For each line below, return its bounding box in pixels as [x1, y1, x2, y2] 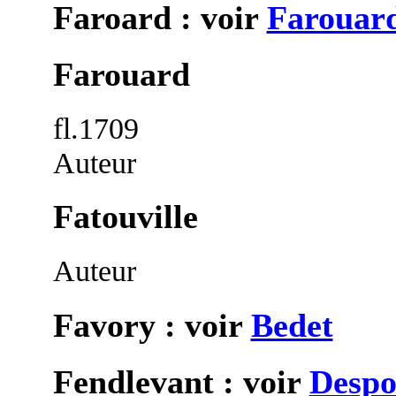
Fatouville [52, 198, 198, 236]
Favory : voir [52, 307, 251, 345]
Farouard [52, 55, 190, 93]
